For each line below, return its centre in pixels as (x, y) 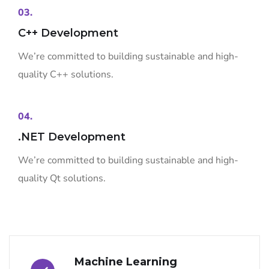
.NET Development (72, 137)
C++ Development (68, 33)
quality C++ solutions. (66, 75)
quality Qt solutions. (62, 179)
